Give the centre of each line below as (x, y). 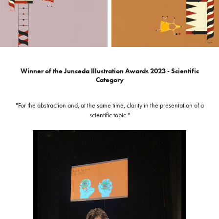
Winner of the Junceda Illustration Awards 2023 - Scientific (109, 71)
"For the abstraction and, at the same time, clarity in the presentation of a (109, 106)
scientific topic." (109, 115)
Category (109, 80)
